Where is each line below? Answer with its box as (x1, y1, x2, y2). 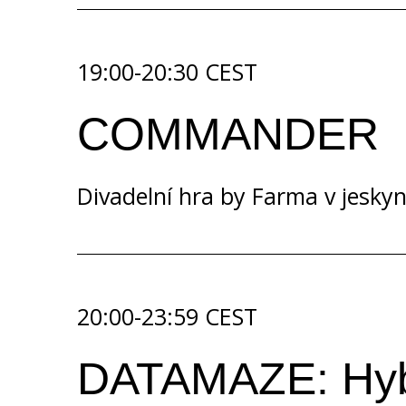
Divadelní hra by (77, 180, 252, 211)
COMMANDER (77, 109, 379, 159)
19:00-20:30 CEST (77, 56, 257, 87)
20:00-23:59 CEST (77, 301, 257, 332)
